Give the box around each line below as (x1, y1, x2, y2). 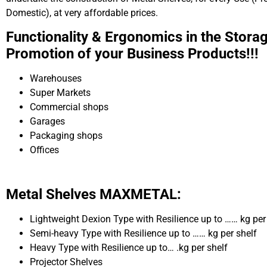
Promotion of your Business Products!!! (6, 45, 259, 63)
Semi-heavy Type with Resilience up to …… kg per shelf (30, 228, 257, 240)
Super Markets (30, 87, 91, 99)
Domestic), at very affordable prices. (6, 7, 158, 18)
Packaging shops (30, 130, 103, 142)
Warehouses (30, 73, 82, 85)
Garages (30, 116, 65, 128)
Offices (30, 144, 59, 156)
